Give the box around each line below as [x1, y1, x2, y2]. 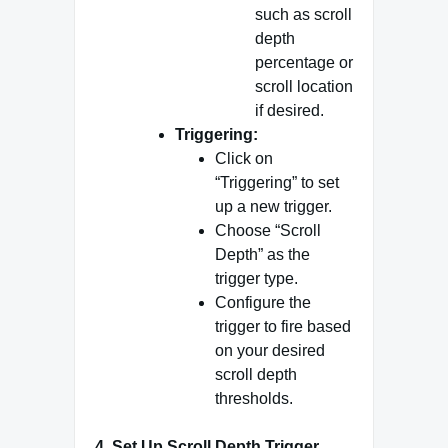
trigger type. [215, 269, 298, 287]
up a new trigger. [215, 197, 332, 215]
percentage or [255, 53, 353, 71]
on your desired [215, 341, 325, 359]
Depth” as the [215, 245, 310, 263]
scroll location [255, 77, 353, 95]
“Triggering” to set [215, 173, 339, 191]
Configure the [215, 293, 311, 311]
